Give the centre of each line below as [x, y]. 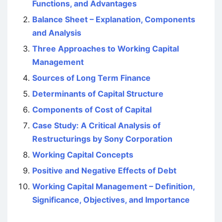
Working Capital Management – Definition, [113, 186]
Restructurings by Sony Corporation [102, 139]
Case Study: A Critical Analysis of [96, 125]
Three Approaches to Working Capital [106, 49]
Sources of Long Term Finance [91, 78]
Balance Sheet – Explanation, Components [114, 19]
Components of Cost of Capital [92, 110]
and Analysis [57, 33]
